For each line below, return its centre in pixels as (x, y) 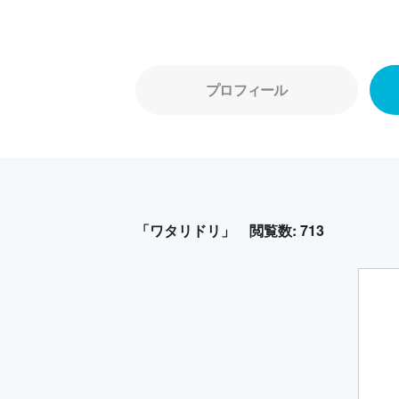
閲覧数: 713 (287, 230)
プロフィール (247, 90)
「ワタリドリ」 (185, 230)
